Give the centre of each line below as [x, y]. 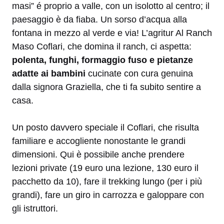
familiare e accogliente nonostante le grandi [99, 141]
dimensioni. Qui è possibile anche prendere [98, 155]
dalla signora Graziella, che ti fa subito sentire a [106, 87]
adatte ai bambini [49, 74]
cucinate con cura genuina [139, 74]
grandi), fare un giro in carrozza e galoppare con [108, 195]
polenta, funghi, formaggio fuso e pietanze [102, 60]
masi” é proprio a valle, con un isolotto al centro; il [111, 6]
